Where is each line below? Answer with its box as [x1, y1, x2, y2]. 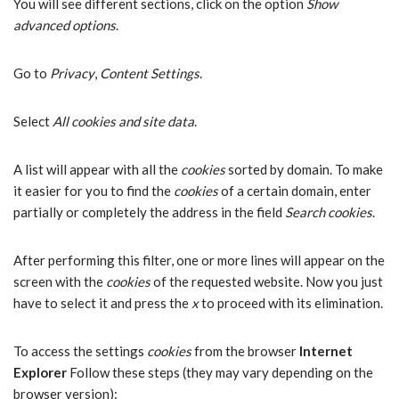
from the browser [191, 343, 299, 359]
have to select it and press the [13, 295, 191, 311]
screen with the [13, 273, 106, 289]
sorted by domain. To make [225, 161, 383, 177]
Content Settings [100, 65, 199, 81]
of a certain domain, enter [218, 183, 371, 199]
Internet [299, 343, 353, 359]
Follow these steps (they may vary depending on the [67, 364, 373, 380]
